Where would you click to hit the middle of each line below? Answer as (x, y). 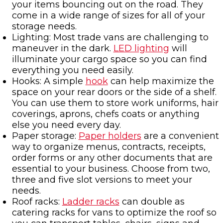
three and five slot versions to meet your (102, 180)
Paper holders (110, 136)
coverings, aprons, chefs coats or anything (106, 114)
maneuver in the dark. (62, 49)
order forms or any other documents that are (112, 158)
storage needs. (44, 27)
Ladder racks (91, 202)
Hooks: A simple (49, 81)
